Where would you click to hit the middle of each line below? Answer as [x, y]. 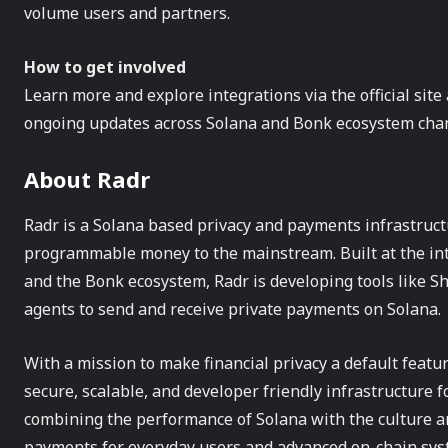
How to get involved [105, 67]
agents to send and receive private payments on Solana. [232, 309]
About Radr [87, 179]
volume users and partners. [127, 13]
